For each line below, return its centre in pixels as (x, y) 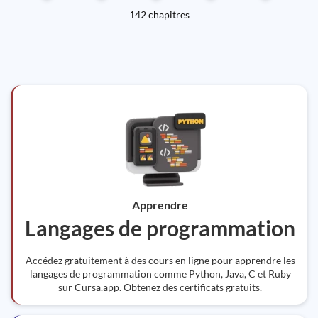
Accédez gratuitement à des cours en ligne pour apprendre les (160, 260)
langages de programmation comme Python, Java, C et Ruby (160, 274)
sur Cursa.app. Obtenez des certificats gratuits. (160, 287)
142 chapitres (159, 15)
